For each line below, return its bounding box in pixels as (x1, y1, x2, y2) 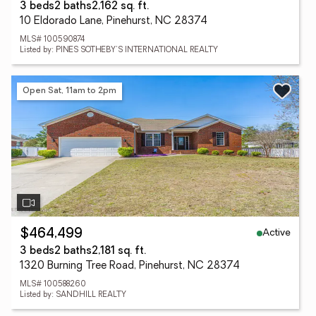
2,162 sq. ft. (92, 1, 149, 12)
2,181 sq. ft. (92, 246, 146, 257)
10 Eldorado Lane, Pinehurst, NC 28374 (20, 16, 207, 27)
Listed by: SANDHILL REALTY (20, 291, 126, 299)
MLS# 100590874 (20, 36, 85, 44)
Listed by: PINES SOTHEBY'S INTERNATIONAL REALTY (20, 47, 218, 54)
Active (262, 227, 291, 238)
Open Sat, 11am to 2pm (23, 86, 116, 95)
